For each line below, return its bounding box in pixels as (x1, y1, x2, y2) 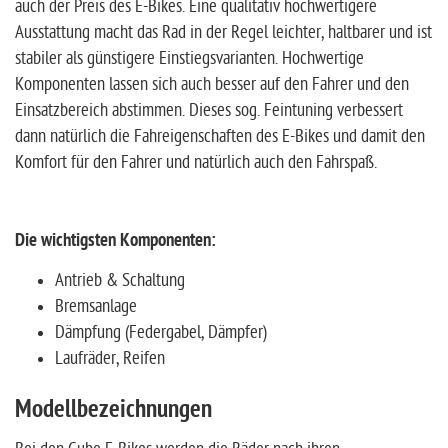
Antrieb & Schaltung (55, 270, 185, 291)
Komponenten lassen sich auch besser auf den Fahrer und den (15, 74, 409, 95)
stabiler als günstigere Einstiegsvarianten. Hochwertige (15, 48, 364, 69)
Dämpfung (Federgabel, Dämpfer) (55, 322, 267, 343)
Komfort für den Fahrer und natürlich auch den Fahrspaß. (15, 152, 377, 173)
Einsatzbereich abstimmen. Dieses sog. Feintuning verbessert (15, 100, 403, 121)
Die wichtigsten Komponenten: (15, 230, 220, 253)
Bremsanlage (55, 296, 137, 317)
